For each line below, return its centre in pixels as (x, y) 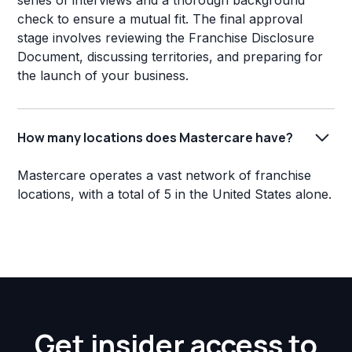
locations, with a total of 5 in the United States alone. (175, 194)
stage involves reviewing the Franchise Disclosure (166, 38)
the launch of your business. (103, 76)
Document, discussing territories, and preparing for (170, 57)
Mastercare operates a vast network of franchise (165, 176)
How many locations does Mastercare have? (156, 137)
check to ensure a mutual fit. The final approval (160, 19)
